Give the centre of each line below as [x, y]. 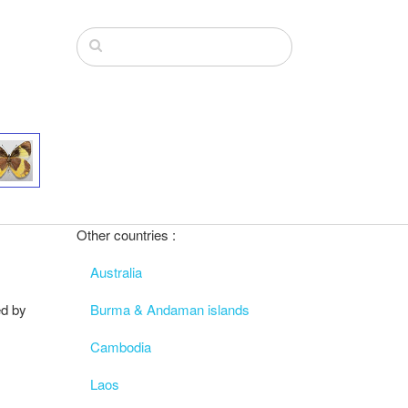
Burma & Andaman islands [169, 309]
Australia [116, 272]
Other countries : [126, 235]
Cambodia [120, 347]
